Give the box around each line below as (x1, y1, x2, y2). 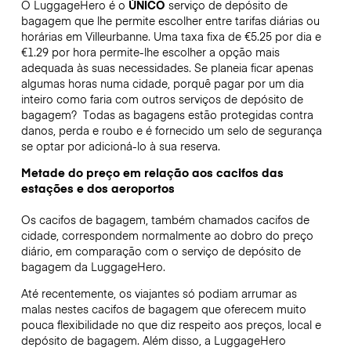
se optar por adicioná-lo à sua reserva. (20, 137, 223, 154)
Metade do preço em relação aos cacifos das (20, 164, 284, 180)
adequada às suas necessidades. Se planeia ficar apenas (20, 59, 313, 75)
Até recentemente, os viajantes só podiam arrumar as (20, 285, 297, 302)
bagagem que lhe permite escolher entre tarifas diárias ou (20, 12, 320, 28)
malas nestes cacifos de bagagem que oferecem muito (20, 301, 306, 317)
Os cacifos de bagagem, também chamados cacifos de (20, 211, 309, 227)
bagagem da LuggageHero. (20, 258, 165, 274)
